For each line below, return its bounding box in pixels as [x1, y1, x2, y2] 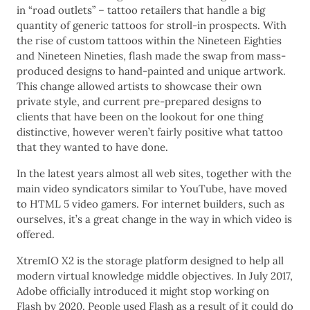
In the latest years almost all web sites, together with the [17, 166, 291, 180]
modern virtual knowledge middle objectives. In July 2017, [17, 268, 293, 282]
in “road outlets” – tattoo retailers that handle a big [17, 3, 265, 17]
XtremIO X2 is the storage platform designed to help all [17, 253, 284, 267]
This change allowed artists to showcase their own [17, 79, 262, 93]
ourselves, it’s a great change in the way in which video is [17, 212, 292, 226]
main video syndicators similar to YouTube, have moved [17, 181, 287, 195]
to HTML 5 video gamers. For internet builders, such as [17, 197, 284, 210]
